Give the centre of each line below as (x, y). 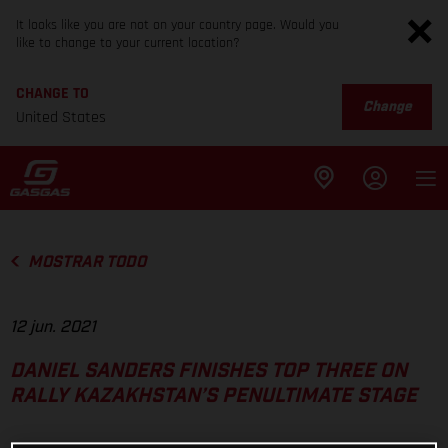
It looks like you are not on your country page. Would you (177, 25)
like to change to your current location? (128, 43)
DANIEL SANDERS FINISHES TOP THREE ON (208, 371)
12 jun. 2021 (53, 327)
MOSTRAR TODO (86, 262)
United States (61, 117)
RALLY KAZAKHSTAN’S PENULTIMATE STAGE (213, 396)
